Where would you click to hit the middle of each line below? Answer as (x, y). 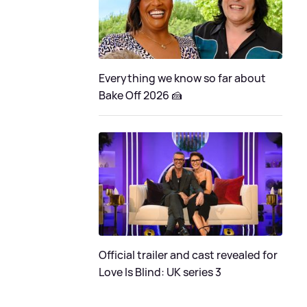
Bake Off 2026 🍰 (140, 95)
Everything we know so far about (182, 78)
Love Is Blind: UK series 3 (160, 272)
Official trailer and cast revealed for (188, 255)
